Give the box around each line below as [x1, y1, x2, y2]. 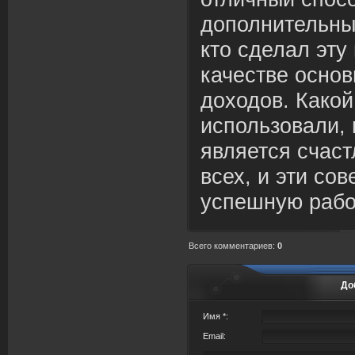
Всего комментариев [189, 241, 273, 250]
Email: [203, 331, 226, 341]
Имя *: [203, 311, 228, 321]
